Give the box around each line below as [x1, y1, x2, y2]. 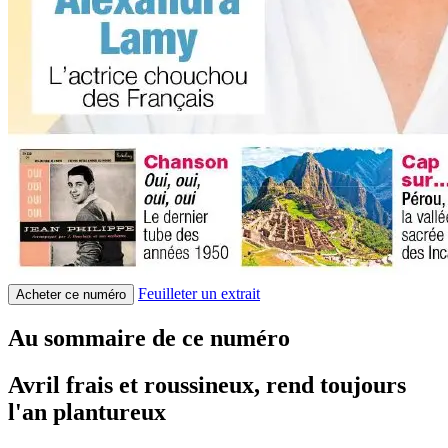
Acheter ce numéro [16, 286, 126, 302]
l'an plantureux [8, 398, 166, 425]
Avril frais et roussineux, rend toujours [8, 371, 406, 398]
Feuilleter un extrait [138, 284, 260, 302]
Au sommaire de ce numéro [8, 324, 290, 351]
